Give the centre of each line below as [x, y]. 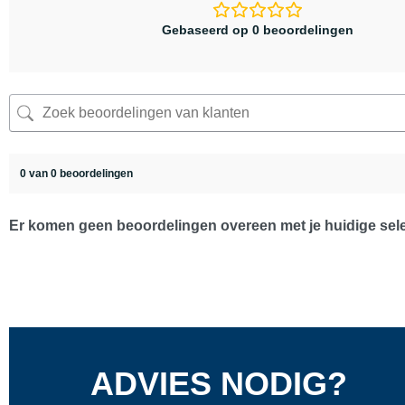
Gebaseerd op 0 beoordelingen [258, 29]
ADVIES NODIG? [219, 384]
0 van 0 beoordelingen [76, 174]
